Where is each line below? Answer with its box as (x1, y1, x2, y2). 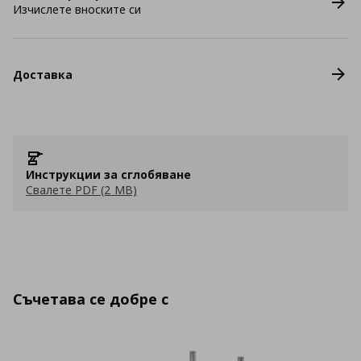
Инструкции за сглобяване (26, 167, 191, 182)
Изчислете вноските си (13, 2, 141, 17)
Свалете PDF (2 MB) (26, 182, 137, 197)
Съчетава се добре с (13, 289, 168, 309)
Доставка (13, 66, 73, 82)
